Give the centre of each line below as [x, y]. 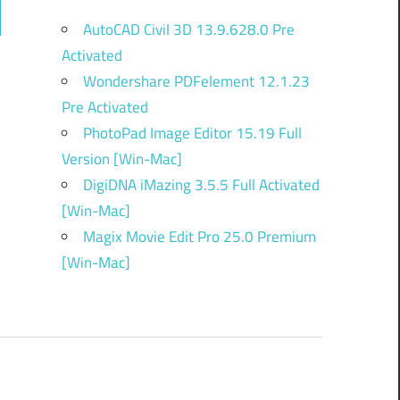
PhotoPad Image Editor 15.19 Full [192, 133]
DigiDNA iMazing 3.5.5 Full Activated [201, 184]
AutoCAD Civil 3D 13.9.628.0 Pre [188, 29]
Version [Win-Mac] [121, 158]
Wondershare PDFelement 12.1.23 [196, 81]
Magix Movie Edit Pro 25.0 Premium [199, 236]
